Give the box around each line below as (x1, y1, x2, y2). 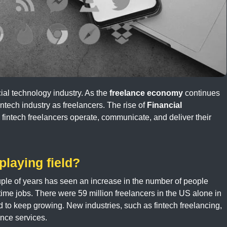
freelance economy (109, 89, 183, 98)
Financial (147, 101, 182, 110)
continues (183, 89, 220, 98)
